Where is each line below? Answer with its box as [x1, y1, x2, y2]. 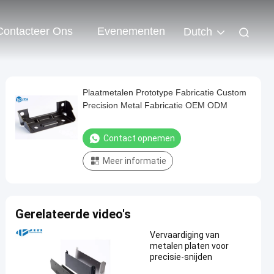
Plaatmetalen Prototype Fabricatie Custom [83, 87, 246, 97]
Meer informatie [103, 156, 166, 166]
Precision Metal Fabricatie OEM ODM [83, 100, 228, 110]
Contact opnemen [103, 133, 175, 143]
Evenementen [97, 25, 165, 38]
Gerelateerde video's [15, 207, 131, 221]
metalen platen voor [150, 241, 229, 251]
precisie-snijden [150, 252, 212, 262]
